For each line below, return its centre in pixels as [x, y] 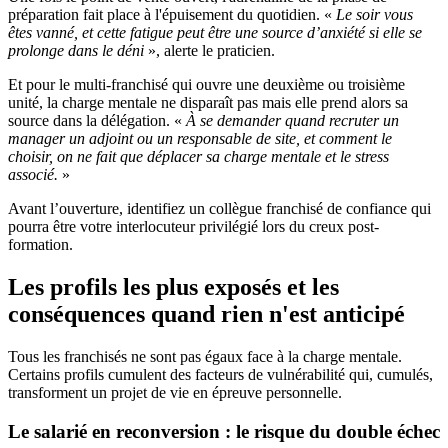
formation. [40, 245]
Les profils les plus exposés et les [173, 287]
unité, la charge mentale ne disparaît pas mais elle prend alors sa [208, 103]
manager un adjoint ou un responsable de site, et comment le [200, 139]
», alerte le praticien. [211, 51]
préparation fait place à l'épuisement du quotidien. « [172, 15]
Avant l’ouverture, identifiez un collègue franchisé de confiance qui [219, 209]
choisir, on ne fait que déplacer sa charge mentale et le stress [198, 157]
